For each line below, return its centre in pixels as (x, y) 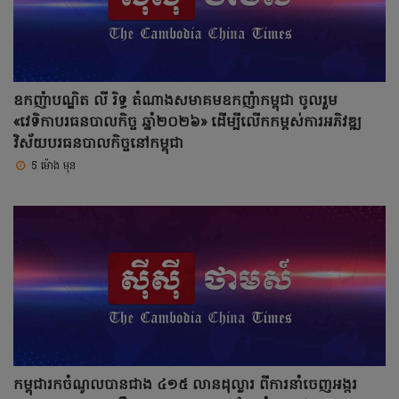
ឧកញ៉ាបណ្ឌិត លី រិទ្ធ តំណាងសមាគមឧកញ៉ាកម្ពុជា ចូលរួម (175, 101)
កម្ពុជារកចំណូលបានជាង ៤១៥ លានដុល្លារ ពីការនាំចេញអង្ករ (185, 385)
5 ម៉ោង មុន (53, 166)
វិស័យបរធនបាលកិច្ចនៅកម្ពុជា (98, 144)
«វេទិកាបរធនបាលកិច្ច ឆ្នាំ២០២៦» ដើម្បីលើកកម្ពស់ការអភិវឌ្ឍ (187, 122)
